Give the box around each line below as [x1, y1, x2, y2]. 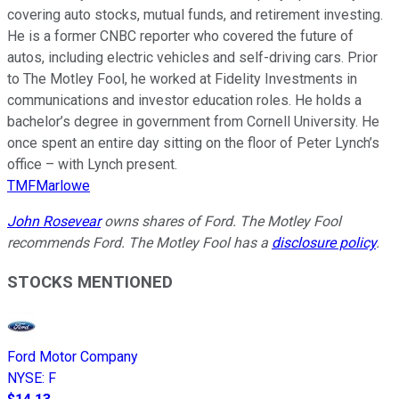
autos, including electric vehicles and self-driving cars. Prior [7, 48, 378, 66]
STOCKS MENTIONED [7, 273, 173, 293]
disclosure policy [272, 233, 376, 251]
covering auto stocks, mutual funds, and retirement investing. [7, 5, 383, 23]
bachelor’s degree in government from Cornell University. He [7, 112, 379, 130]
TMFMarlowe [7, 176, 90, 194]
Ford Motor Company [7, 348, 138, 366]
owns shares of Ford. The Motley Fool [101, 212, 341, 230]
